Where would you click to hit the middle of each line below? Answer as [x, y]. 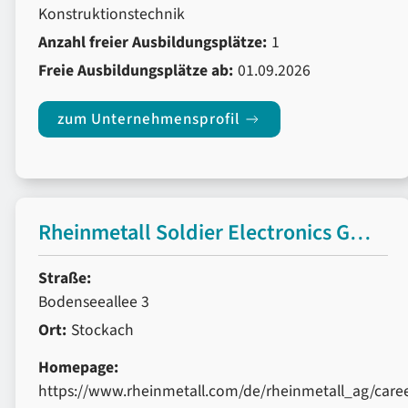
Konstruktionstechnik [112, 15]
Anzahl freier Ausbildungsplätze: [153, 42]
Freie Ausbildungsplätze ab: [136, 70]
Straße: [65, 279]
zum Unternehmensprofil [150, 119]
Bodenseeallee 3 [94, 302]
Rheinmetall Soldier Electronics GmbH [360, 232]
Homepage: [78, 367]
